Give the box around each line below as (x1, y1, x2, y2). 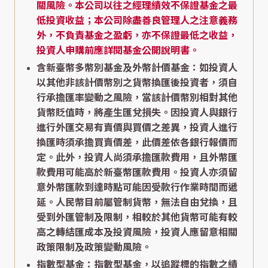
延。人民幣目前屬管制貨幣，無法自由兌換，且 (36, 197, 237, 208)
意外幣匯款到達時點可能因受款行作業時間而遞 (36, 182, 237, 193)
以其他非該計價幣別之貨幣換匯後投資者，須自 (36, 78, 237, 89)
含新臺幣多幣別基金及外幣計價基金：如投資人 (36, 63, 237, 74)
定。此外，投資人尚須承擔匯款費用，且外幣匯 (36, 153, 237, 163)
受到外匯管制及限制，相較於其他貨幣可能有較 (36, 212, 237, 223)
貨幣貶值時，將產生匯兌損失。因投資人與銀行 (36, 108, 237, 118)
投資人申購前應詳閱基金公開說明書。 (36, 45, 199, 56)
